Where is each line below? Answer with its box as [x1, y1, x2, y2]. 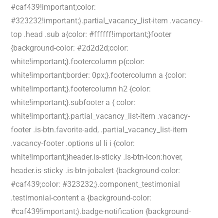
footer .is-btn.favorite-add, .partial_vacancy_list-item [11, 125, 188, 134]
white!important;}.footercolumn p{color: [11, 57, 145, 66]
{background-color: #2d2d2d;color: [11, 43, 129, 53]
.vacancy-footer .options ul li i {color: [11, 139, 135, 148]
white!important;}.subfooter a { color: [11, 98, 136, 107]
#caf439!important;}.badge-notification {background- [11, 207, 191, 216]
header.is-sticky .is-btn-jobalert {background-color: [11, 166, 181, 175]
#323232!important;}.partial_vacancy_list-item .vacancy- [11, 16, 203, 25]
